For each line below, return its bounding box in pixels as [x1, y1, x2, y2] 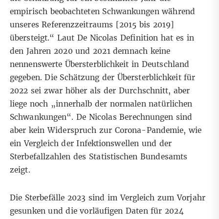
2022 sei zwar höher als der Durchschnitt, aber [10, 86, 190, 96]
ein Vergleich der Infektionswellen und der [10, 139, 172, 149]
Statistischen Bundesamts [89, 152, 188, 162]
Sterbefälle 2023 [24, 193, 86, 203]
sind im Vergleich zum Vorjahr [86, 193, 205, 203]
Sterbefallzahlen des [10, 152, 89, 162]
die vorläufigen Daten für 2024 [66, 206, 184, 216]
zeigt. [10, 165, 30, 175]
